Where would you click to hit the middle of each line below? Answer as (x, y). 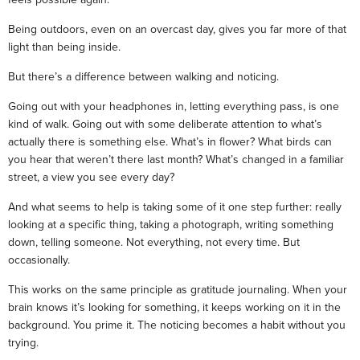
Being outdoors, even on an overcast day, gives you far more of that (177, 29)
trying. (23, 342)
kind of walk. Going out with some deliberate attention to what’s (165, 124)
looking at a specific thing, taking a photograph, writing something (171, 224)
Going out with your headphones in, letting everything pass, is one (174, 106)
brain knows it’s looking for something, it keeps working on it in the (174, 307)
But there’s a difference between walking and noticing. (143, 76)
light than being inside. (64, 47)
